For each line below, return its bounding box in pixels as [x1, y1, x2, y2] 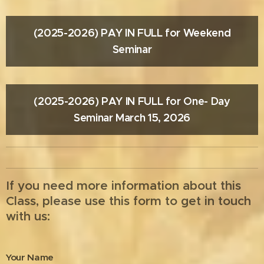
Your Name [6, 252, 54, 263]
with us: [6, 209, 54, 224]
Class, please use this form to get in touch [6, 193, 251, 209]
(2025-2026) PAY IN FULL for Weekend [33, 26, 231, 39]
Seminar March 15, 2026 [73, 111, 191, 124]
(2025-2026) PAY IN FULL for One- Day [34, 94, 230, 108]
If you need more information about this [6, 178, 241, 193]
